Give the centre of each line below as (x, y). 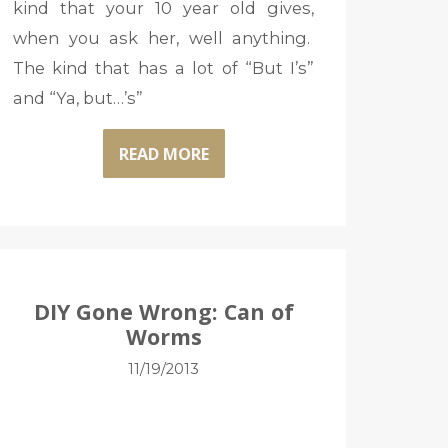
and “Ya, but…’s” (77, 98)
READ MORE (163, 153)
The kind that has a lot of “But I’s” (163, 68)
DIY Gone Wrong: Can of (163, 311)
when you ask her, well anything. (163, 38)
